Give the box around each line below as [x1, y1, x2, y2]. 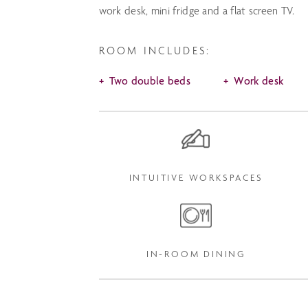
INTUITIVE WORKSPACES [129, 172, 263, 183]
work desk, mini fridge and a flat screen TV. [98, 4, 295, 17]
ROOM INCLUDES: [98, 44, 211, 57]
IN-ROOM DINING [146, 248, 246, 259]
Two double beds [109, 74, 190, 87]
